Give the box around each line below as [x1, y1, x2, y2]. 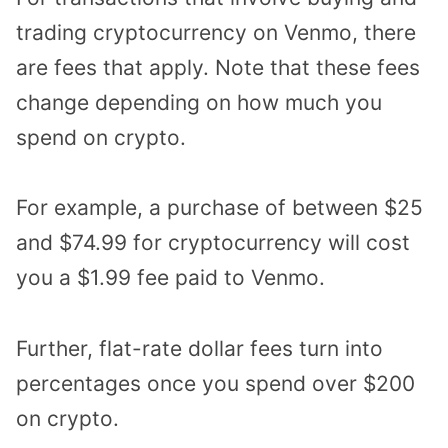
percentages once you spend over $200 [16, 371, 415, 397]
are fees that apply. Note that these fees [16, 54, 420, 80]
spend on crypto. [16, 124, 186, 150]
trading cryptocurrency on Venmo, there [16, 19, 416, 45]
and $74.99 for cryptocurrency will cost [16, 230, 410, 256]
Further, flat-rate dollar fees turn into [16, 336, 383, 362]
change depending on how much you [16, 89, 382, 115]
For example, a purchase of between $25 [16, 195, 423, 221]
